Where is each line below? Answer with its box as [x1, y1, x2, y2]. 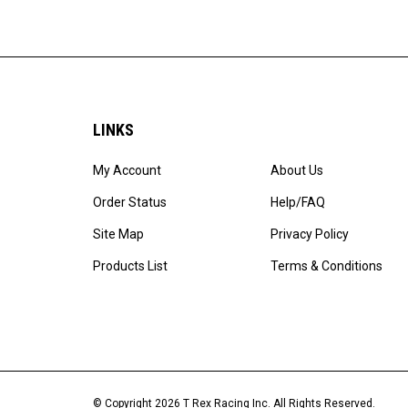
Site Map [93, 216, 144, 231]
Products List [93, 248, 168, 263]
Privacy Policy [270, 216, 349, 231]
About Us [270, 152, 323, 168]
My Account [93, 152, 161, 168]
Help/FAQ [270, 184, 325, 199]
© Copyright [93, 386, 155, 400]
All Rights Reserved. [273, 386, 375, 400]
